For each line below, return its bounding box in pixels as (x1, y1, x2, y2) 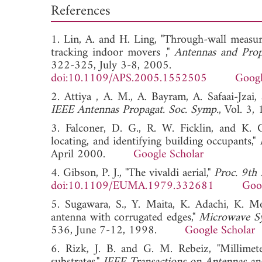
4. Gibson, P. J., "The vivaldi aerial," (51, 163, 214, 184)
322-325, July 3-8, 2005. (51, 55, 171, 76)
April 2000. (51, 144, 133, 165)
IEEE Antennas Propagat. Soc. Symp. (51, 99, 219, 120)
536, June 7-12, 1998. (51, 220, 185, 241)
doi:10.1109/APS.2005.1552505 (51, 68, 207, 89)
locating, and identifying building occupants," (51, 131, 260, 152)
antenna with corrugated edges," (51, 207, 199, 228)
